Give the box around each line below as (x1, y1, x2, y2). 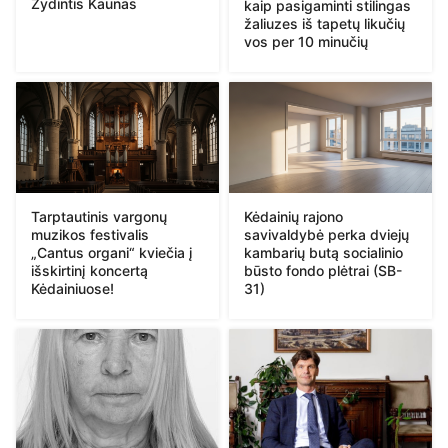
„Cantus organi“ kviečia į (31, 243, 193, 261)
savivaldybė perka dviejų (244, 225, 409, 243)
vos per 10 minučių (244, 33, 368, 51)
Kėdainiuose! (31, 279, 114, 297)
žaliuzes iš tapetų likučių (244, 15, 405, 33)
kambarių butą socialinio (244, 243, 403, 261)
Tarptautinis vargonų (31, 207, 167, 225)
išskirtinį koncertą (31, 261, 148, 279)
